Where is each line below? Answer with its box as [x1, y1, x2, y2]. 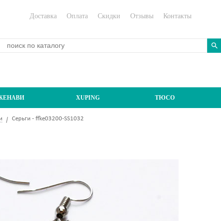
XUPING [75, 94, 100, 101]
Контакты [163, 12, 191, 20]
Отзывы [130, 12, 153, 20]
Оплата [67, 12, 88, 20]
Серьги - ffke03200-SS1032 [12, 115, 84, 122]
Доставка [30, 12, 57, 20]
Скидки [98, 12, 120, 20]
